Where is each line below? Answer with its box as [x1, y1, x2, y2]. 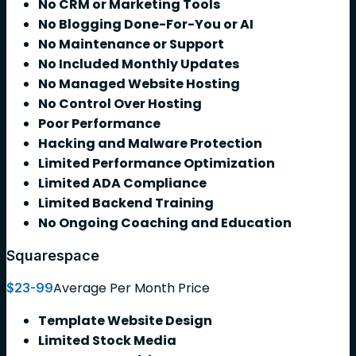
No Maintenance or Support [38, 34, 224, 53]
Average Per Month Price [53, 278, 210, 297]
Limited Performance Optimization [38, 153, 275, 172]
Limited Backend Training [38, 193, 214, 212]
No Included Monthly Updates [38, 54, 239, 73]
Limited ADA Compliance [38, 173, 207, 192]
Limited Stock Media [38, 331, 176, 350]
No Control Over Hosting [38, 94, 202, 113]
